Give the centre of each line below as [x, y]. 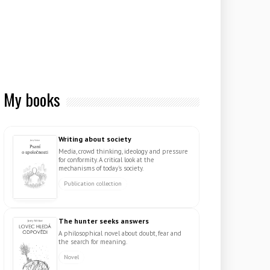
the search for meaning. [93, 242]
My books [32, 99]
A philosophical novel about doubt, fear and [120, 233]
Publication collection [93, 184]
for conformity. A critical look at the [107, 160]
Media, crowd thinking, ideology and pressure [124, 151]
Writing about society [95, 139]
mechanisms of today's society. [101, 168]
